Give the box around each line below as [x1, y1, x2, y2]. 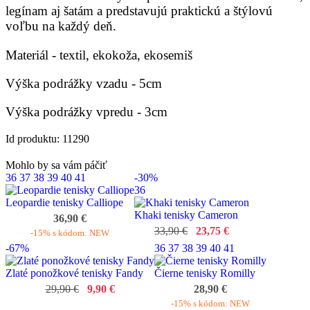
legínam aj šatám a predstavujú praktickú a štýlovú [6, 3, 273, 19]
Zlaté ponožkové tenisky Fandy [6, 267, 143, 280]
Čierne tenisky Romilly [154, 267, 255, 280]
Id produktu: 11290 [6, 133, 89, 145]
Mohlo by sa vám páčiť [6, 159, 107, 172]
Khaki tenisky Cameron [134, 209, 238, 221]
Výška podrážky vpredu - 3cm [6, 104, 167, 119]
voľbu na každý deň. [6, 19, 116, 34]
